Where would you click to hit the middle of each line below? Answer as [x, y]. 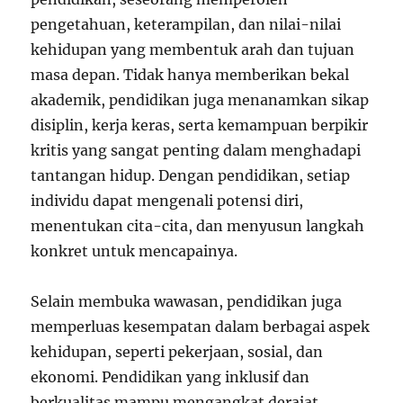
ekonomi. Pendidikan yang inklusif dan [170, 377]
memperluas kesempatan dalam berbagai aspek [201, 327]
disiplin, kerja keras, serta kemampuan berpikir [200, 125]
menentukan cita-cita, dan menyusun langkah [198, 226]
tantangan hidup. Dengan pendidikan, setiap [191, 176]
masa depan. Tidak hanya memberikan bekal [190, 75]
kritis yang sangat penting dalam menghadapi [196, 151]
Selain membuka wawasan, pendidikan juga [187, 302]
